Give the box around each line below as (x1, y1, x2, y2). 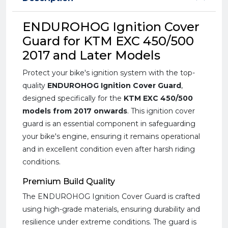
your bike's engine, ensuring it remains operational (22, 132, 200, 141)
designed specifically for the (22, 94, 124, 103)
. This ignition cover (127, 106, 195, 116)
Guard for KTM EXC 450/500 (22, 34, 194, 48)
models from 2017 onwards (22, 106, 127, 116)
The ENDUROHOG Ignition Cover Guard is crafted (22, 192, 200, 201)
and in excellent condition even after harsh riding (22, 145, 195, 154)
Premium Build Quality (22, 177, 115, 186)
